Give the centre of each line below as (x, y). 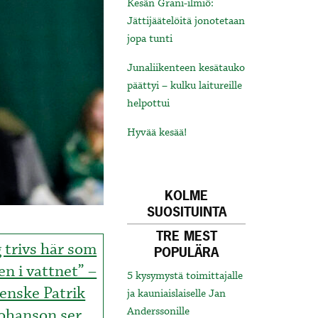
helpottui (149, 104)
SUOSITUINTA (186, 212)
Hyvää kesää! (157, 133)
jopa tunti (150, 39)
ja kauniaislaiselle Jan (177, 294)
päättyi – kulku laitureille (185, 86)
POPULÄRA (187, 253)
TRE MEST (186, 236)
